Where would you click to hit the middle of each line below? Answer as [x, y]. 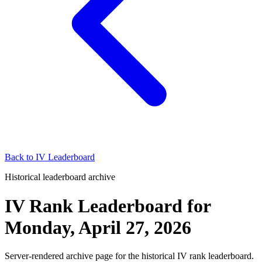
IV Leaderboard [65, 157]
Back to [20, 157]
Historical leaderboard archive [60, 177]
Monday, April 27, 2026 [98, 227]
